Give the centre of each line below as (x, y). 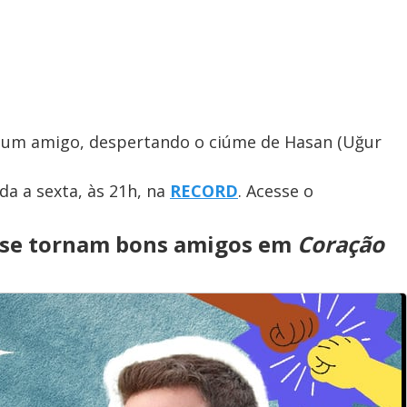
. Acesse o (276, 191)
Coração (341, 244)
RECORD (204, 191)
